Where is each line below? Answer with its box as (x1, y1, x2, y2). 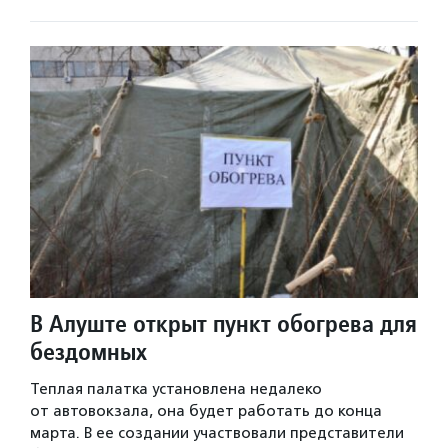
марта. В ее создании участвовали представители (30, 424, 404, 443)
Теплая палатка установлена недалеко (30, 380, 322, 399)
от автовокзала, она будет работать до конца (30, 402, 382, 421)
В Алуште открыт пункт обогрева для (30, 308, 417, 340)
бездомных (30, 336, 147, 368)
